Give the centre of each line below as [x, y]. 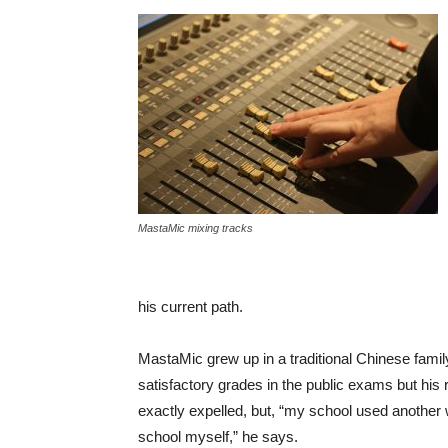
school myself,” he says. [218, 436]
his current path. [190, 306]
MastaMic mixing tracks [195, 228]
